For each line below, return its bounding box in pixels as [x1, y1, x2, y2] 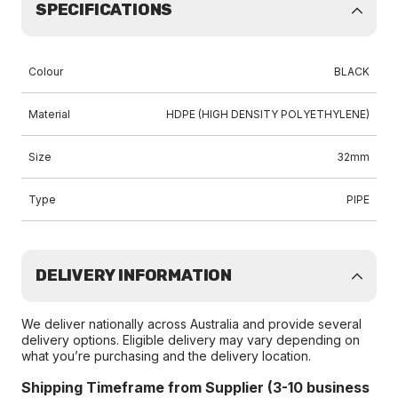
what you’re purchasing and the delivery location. [21, 348, 311, 363]
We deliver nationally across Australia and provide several [21, 316, 362, 331]
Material [28, 107, 70, 121]
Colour [28, 65, 63, 78]
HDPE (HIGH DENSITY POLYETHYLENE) [166, 107, 370, 121]
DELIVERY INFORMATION [36, 266, 232, 285]
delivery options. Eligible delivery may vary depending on [21, 332, 360, 347]
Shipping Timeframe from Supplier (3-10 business [21, 378, 370, 396]
